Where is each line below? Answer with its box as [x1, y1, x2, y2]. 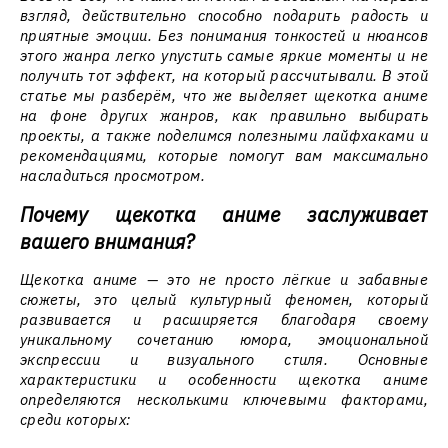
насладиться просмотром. [20, 166, 205, 185]
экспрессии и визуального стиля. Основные [20, 350, 428, 369]
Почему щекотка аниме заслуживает [20, 201, 428, 228]
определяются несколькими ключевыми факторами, [20, 390, 428, 409]
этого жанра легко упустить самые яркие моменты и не [20, 46, 428, 65]
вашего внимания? [20, 228, 194, 255]
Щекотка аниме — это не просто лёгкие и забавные [20, 270, 428, 289]
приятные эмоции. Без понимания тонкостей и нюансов [20, 26, 428, 45]
